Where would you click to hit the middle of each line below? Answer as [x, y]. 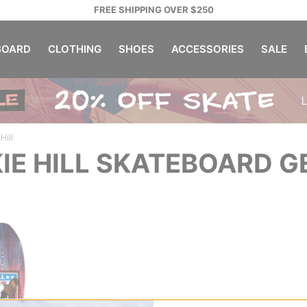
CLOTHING [74, 49]
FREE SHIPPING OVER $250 [153, 10]
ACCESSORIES [207, 49]
